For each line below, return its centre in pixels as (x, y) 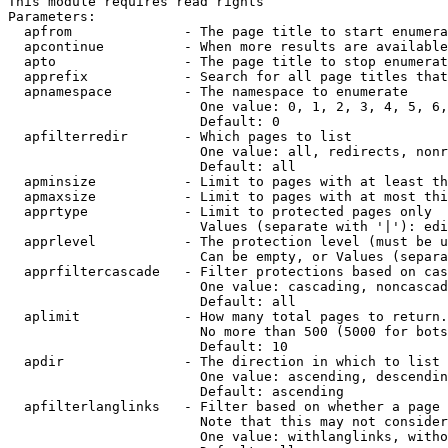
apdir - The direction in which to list (224, 361)
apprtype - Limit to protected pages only (220, 211)
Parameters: (52, 16)
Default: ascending (176, 391)
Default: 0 (144, 121)
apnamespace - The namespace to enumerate (208, 91)
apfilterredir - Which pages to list (180, 136)
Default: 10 (148, 346)
